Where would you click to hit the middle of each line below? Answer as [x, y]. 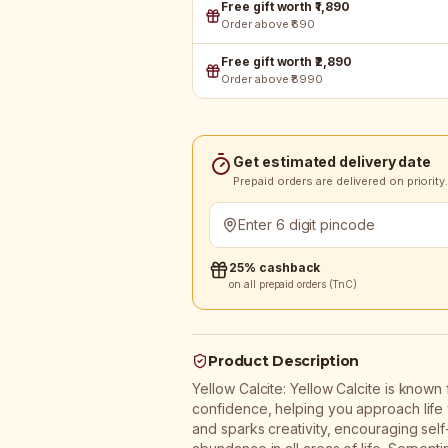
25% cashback [275, 267]
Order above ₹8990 [272, 79]
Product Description [284, 361]
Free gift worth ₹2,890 [286, 61]
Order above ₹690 [268, 24]
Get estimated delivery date [332, 161]
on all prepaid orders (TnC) [293, 284]
